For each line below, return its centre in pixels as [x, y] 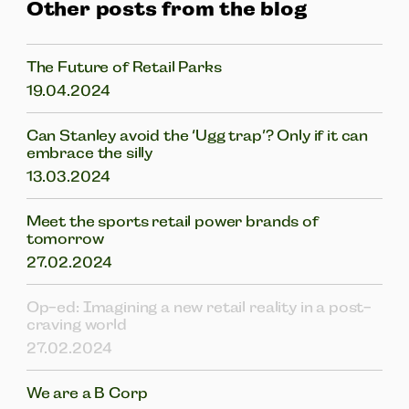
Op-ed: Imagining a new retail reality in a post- [199, 307]
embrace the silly [89, 152]
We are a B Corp [87, 393]
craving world [76, 324]
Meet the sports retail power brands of [172, 221]
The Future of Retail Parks [124, 67]
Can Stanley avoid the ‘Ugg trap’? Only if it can [197, 135]
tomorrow [65, 238]
